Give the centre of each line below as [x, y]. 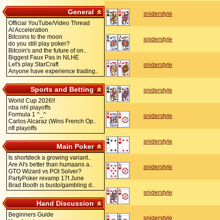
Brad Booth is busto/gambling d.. [52, 185]
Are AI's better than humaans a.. [50, 165]
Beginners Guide [31, 215]
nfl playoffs [23, 128]
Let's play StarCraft [33, 64]
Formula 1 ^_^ [27, 114]
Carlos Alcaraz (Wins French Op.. [52, 121]
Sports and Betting [62, 89]
